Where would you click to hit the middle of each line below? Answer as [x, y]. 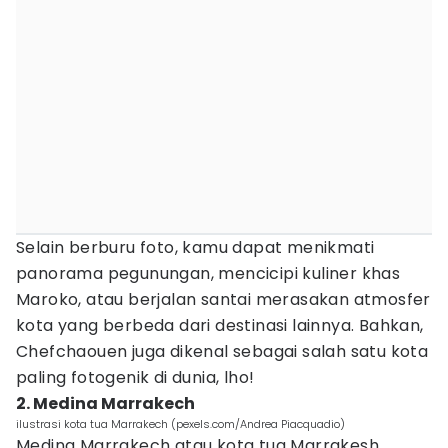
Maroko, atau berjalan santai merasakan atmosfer [223, 299]
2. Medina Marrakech [105, 403]
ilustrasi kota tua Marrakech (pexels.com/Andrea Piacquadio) [180, 424]
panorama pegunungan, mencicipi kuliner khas [208, 273]
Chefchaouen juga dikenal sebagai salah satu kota [222, 351]
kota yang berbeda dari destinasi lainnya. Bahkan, [220, 325]
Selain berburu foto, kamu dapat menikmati [195, 247]
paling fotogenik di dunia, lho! [135, 377]
